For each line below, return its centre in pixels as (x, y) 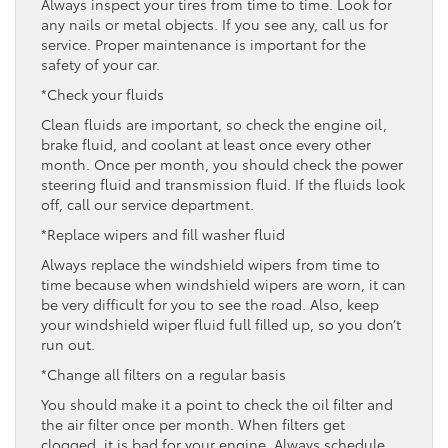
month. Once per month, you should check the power (222, 164)
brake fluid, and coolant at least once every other (206, 144)
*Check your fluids (102, 94)
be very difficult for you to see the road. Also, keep (210, 304)
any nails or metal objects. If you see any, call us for (214, 24)
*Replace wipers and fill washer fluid (163, 234)
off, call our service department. (147, 204)
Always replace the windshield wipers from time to (210, 264)
